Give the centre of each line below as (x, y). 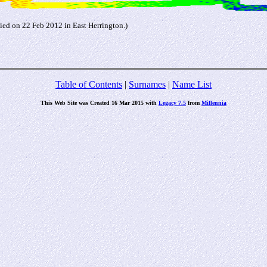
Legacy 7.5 (172, 103)
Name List (192, 84)
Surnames (147, 84)
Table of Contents (89, 84)
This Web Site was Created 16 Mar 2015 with (100, 103)
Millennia (214, 103)
